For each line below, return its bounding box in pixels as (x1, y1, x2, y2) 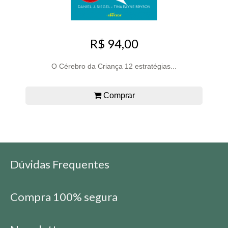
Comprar (101, 91, 135, 100)
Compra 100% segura (10, 190, 118, 204)
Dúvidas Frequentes (10, 157, 109, 172)
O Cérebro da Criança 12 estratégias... (51, 62, 177, 71)
